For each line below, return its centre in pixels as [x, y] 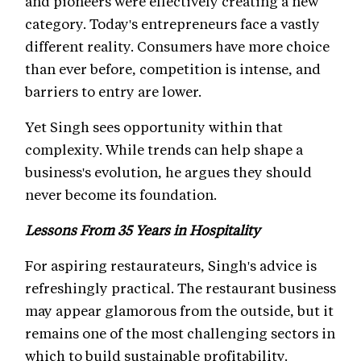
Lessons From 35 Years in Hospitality [143, 230]
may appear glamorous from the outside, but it [179, 311]
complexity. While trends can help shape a [164, 149]
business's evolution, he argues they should [168, 172]
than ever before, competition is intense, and [173, 69]
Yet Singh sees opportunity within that [154, 127]
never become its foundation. [121, 195]
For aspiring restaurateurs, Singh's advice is [171, 266]
